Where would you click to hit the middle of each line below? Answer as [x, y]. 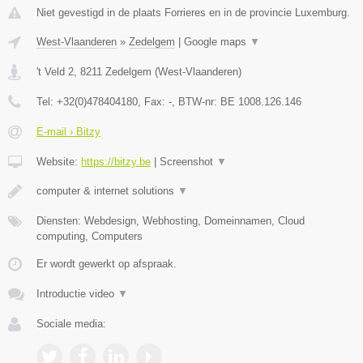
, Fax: [153, 101]
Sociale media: [71, 323]
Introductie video [77, 293]
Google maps [217, 41]
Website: [59, 161]
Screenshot [188, 161]
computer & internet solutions [107, 190]
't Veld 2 [55, 71]
